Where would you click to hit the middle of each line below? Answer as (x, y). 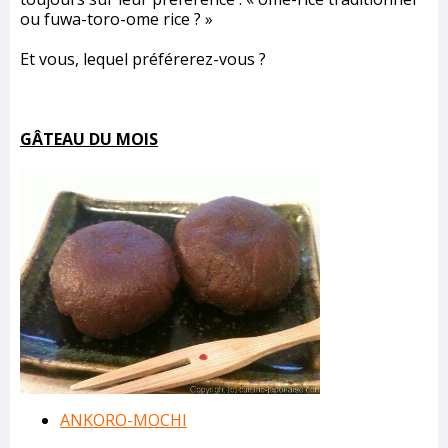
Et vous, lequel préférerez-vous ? (143, 59)
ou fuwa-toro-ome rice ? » (116, 19)
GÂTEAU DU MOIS (89, 139)
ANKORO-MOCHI (123, 420)
